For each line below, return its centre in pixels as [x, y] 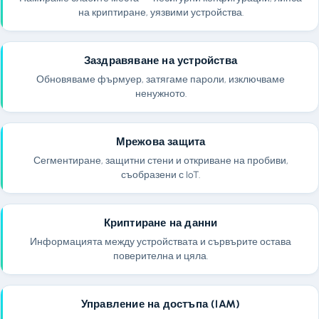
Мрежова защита [161, 141]
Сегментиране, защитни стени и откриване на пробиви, [161, 160]
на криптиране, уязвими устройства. [161, 12]
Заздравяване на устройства [161, 60]
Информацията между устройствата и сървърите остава [161, 241]
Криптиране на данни [161, 223]
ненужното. [161, 93]
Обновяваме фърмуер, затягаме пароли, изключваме [161, 79]
